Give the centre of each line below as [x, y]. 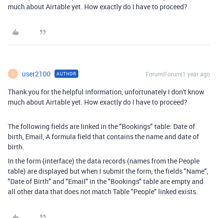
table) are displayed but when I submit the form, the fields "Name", [108, 171]
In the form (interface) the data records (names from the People [104, 161]
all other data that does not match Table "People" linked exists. [103, 192]
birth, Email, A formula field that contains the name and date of [103, 137]
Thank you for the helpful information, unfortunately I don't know [106, 92]
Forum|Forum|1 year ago [178, 74]
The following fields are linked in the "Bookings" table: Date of [101, 127]
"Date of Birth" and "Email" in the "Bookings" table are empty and [106, 182]
